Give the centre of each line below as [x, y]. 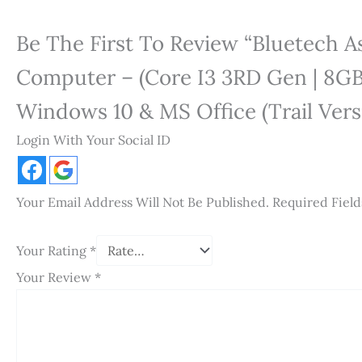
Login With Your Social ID [93, 140]
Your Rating [53, 250]
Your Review [55, 277]
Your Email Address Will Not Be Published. [143, 202]
